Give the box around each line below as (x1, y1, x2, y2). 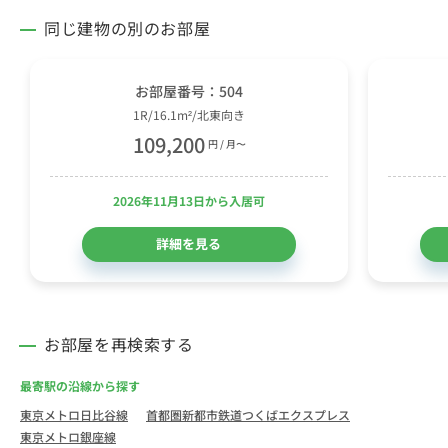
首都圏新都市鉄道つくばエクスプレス (146, 405, 350, 423)
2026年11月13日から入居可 (113, 191, 265, 209)
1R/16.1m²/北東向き (133, 105, 245, 123)
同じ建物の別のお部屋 (44, 15, 211, 40)
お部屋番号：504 (135, 80, 243, 101)
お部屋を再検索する (44, 331, 194, 356)
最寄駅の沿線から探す (20, 376, 140, 394)
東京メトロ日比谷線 (20, 405, 128, 423)
